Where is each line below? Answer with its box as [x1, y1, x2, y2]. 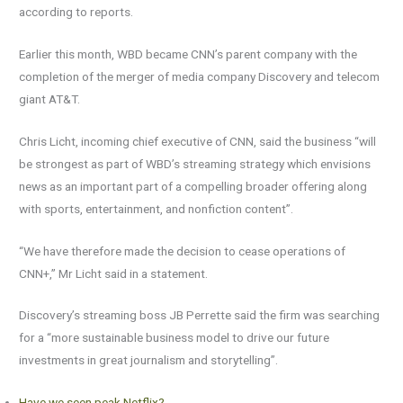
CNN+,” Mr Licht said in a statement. [19, 265, 209, 281]
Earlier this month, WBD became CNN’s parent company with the [19, 46, 358, 61]
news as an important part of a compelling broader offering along [19, 178, 368, 193]
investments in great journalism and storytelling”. [19, 353, 279, 368]
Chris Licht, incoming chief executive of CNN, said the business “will [19, 133, 377, 148]
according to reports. [19, 4, 134, 19]
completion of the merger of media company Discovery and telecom [19, 68, 381, 84]
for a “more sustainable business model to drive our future [19, 330, 330, 345]
